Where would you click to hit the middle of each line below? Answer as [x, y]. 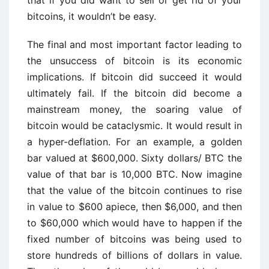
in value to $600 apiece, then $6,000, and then [134, 207]
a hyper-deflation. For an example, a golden [134, 142]
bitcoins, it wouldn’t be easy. [92, 16]
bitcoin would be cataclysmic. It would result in [134, 125]
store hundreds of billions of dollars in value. [134, 255]
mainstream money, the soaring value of [134, 109]
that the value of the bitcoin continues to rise [134, 190]
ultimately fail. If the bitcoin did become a [134, 93]
